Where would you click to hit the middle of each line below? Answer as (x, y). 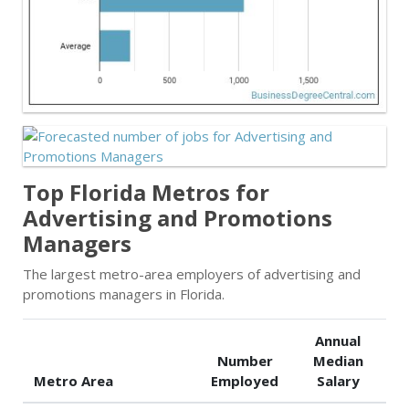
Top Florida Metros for (146, 192)
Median (338, 361)
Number (245, 361)
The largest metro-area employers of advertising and (192, 274)
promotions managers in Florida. (124, 294)
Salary (338, 381)
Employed (245, 381)
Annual (338, 341)
